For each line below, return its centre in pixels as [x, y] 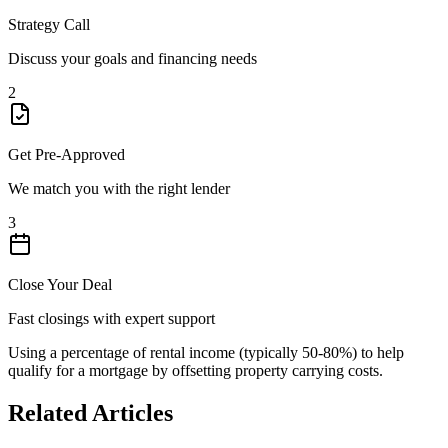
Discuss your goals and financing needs [132, 58]
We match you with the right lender [119, 188]
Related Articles [90, 412]
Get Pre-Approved [66, 154]
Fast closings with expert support [111, 318]
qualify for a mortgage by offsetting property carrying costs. [195, 370]
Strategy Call [49, 24]
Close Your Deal [60, 284]
